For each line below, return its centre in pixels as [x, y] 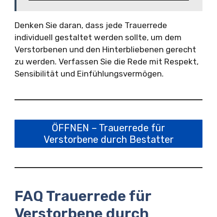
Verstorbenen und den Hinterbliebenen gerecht [105, 49]
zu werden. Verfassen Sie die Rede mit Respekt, [107, 62]
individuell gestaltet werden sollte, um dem [98, 37]
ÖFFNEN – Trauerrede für [108, 128]
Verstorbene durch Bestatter [108, 139]
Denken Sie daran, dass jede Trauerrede [91, 25]
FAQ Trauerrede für [83, 196]
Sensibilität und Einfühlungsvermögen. [89, 74]
